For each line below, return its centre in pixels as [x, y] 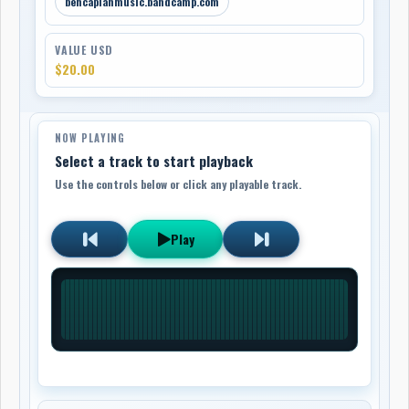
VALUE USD [84, 49]
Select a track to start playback [154, 160]
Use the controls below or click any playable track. [178, 184]
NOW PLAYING [90, 137]
